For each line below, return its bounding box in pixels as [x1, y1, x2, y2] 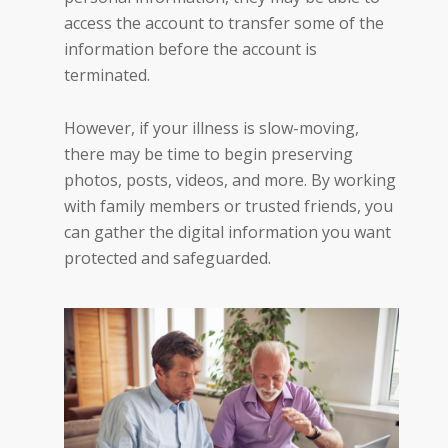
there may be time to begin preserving [64, 142, 353, 165]
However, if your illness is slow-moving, [64, 116, 359, 139]
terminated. [64, 63, 150, 86]
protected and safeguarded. [64, 246, 271, 269]
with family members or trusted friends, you [64, 194, 393, 217]
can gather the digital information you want [64, 220, 391, 243]
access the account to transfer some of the [64, 11, 384, 34]
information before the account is [64, 37, 317, 60]
